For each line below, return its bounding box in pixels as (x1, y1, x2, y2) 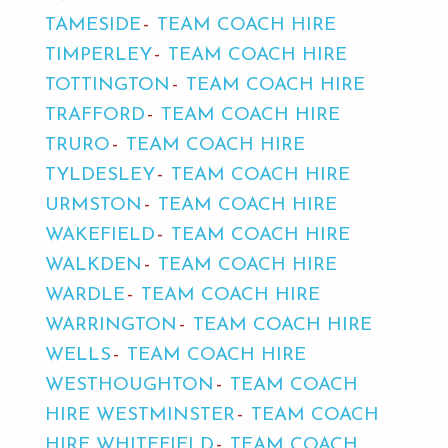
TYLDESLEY (44, 166, 155, 186)
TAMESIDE (44, 16, 141, 36)
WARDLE (44, 286, 125, 306)
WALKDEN (44, 256, 142, 276)
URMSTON (44, 196, 142, 216)
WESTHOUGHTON (44, 376, 214, 396)
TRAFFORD (44, 106, 145, 126)
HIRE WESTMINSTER (44, 406, 235, 426)
